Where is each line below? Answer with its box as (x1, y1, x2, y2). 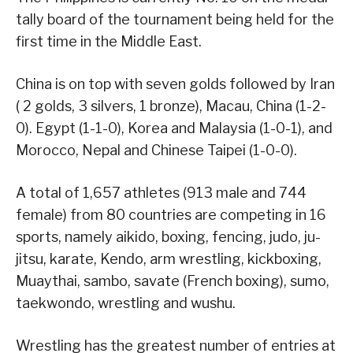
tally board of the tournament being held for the (16, 11, 334, 28)
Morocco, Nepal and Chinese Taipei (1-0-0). (16, 142, 297, 159)
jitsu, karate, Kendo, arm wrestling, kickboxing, (16, 251, 321, 268)
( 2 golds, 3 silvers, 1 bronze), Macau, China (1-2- (16, 98, 326, 115)
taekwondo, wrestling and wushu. (16, 295, 236, 312)
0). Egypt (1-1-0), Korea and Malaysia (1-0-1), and (16, 120, 333, 137)
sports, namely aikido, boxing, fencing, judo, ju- (16, 229, 321, 246)
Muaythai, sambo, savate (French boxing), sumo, (16, 273, 329, 290)
